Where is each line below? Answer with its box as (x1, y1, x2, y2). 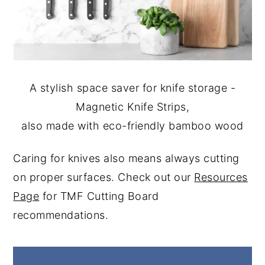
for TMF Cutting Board (39, 190, 159, 202)
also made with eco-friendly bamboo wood (21, 119, 244, 132)
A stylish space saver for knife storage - (29, 82, 236, 94)
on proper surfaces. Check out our (13, 171, 195, 183)
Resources (194, 171, 248, 183)
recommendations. (13, 209, 109, 221)
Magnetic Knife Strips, (76, 101, 189, 113)
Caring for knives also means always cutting (13, 152, 240, 164)
